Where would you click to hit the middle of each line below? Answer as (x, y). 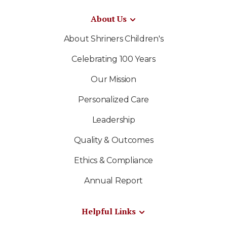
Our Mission (113, 80)
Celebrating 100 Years (113, 59)
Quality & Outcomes (113, 140)
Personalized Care (113, 100)
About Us (108, 19)
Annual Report (113, 181)
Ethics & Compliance (113, 161)
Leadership (113, 120)
